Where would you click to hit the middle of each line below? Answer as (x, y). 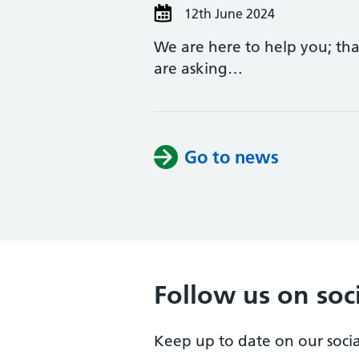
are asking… (198, 69)
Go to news (232, 157)
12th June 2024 (228, 14)
